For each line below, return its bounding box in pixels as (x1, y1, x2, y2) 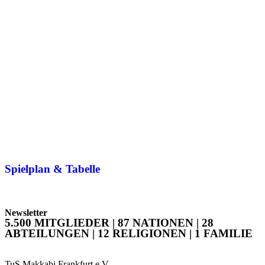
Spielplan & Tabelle (5, 163, 100, 176)
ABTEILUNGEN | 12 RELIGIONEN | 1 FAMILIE (5, 227, 253, 240)
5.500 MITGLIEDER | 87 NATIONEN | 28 (5, 216, 214, 229)
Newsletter (5, 207, 47, 218)
